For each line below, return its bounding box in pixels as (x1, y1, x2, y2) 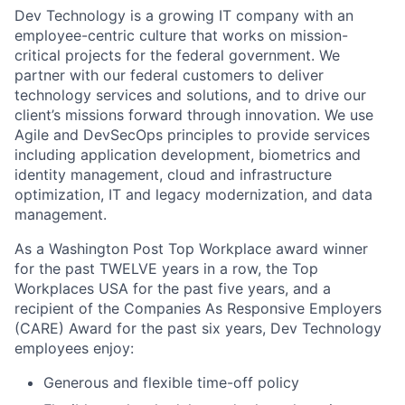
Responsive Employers (222, 299, 381, 317)
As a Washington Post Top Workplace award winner (14, 240, 368, 258)
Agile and (14, 126, 83, 144)
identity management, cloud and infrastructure (14, 165, 332, 184)
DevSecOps (83, 126, 163, 144)
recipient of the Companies (14, 299, 205, 317)
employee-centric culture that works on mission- (14, 26, 348, 44)
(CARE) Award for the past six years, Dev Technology (14, 319, 381, 337)
